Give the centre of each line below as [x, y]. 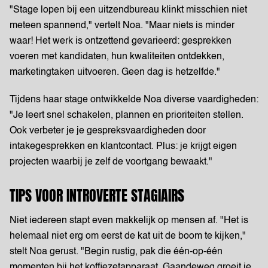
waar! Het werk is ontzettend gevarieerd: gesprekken [121, 41]
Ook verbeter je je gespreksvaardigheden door [108, 131]
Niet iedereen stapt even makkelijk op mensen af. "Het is [129, 221]
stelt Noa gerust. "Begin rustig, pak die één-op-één [116, 252]
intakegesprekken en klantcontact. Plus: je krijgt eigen [123, 147]
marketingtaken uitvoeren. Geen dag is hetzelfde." [115, 72]
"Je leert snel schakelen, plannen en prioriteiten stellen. [127, 115]
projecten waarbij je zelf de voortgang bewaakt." [111, 162]
